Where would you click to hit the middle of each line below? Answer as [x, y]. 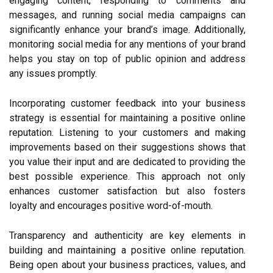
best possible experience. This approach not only [127, 176]
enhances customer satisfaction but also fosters [127, 191]
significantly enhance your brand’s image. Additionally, [127, 30]
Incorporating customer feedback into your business [127, 103]
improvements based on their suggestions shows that [127, 147]
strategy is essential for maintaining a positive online [127, 118]
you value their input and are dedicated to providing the [127, 162]
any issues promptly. [53, 73]
